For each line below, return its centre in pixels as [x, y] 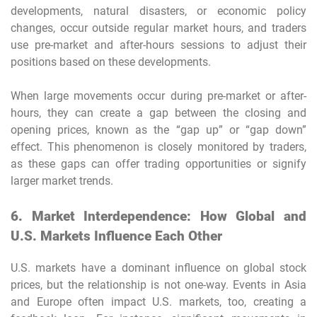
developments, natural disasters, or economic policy [158, 11]
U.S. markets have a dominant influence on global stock [158, 267]
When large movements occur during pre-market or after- [158, 96]
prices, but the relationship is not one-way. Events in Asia [158, 284]
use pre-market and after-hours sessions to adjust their [158, 45]
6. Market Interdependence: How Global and [158, 217]
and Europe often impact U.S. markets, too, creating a [158, 301]
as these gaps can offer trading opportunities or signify [158, 164]
